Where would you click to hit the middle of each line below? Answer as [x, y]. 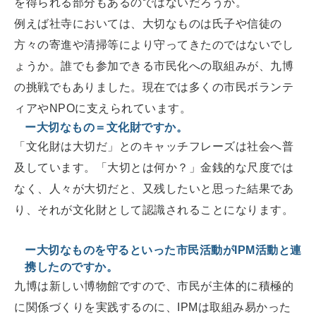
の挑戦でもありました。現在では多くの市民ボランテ [154, 87]
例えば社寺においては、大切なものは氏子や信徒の [148, 23]
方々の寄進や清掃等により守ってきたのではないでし [154, 44]
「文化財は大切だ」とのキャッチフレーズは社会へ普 [154, 146]
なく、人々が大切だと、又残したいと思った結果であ [154, 188]
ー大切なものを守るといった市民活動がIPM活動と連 [163, 250]
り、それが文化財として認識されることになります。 [154, 209]
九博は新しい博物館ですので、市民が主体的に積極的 [154, 286]
